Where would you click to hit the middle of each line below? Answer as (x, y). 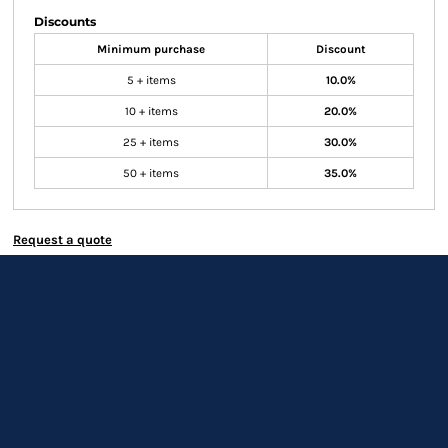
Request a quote (62, 239)
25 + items (151, 142)
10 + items (151, 111)
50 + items (151, 173)
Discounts (65, 21)
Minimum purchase (151, 49)
